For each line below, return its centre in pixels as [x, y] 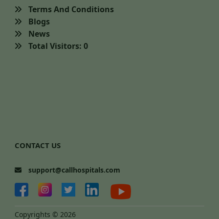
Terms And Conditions [70, 10]
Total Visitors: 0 [57, 46]
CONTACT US [38, 145]
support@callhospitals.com [73, 170]
